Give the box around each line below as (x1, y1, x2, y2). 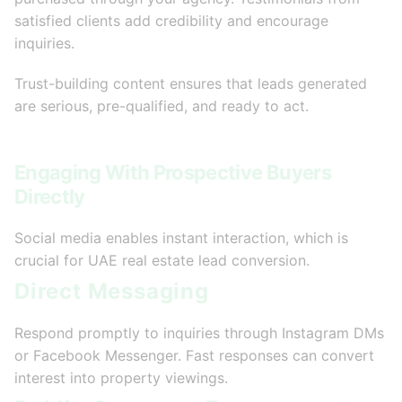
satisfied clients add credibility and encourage (14, 12, 328, 31)
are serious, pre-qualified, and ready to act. (14, 97, 309, 116)
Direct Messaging (14, 278, 209, 305)
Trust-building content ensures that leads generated (14, 74, 367, 93)
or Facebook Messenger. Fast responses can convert (14, 346, 374, 365)
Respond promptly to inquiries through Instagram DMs (14, 324, 384, 343)
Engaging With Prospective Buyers (14, 161, 331, 185)
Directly (14, 185, 85, 209)
